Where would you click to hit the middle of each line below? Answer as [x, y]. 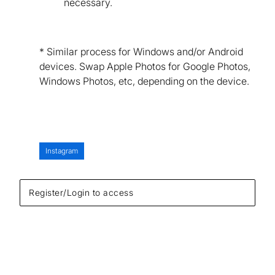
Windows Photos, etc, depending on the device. [144, 81]
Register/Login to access [81, 192]
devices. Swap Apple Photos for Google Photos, [145, 66]
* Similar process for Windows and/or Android [141, 51]
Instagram [62, 150]
